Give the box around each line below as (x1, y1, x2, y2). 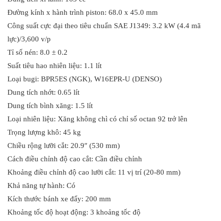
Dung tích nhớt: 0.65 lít (7, 88, 79, 96)
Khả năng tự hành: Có (7, 181, 75, 189)
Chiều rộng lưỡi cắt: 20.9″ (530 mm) (7, 141, 120, 149)
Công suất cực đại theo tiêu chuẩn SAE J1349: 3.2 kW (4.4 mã (7, 21, 201, 30)
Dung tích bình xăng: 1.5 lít (7, 101, 93, 110)
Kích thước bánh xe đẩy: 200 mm (7, 194, 111, 203)
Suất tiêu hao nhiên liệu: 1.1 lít (7, 61, 102, 70)
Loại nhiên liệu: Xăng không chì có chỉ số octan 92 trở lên (7, 114, 187, 123)
